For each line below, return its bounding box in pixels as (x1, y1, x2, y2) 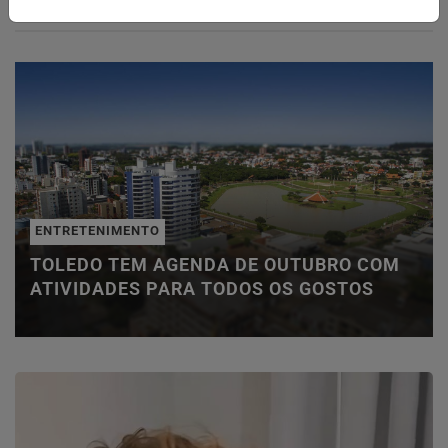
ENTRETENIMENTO (35, 223, 160, 239)
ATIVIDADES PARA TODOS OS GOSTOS (30, 278, 374, 299)
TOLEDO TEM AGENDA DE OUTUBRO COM (30, 254, 400, 275)
